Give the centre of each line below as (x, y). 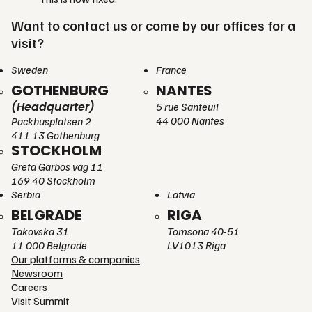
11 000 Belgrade (49, 245)
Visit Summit (40, 301)
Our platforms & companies (76, 259)
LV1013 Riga (196, 245)
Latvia (181, 194)
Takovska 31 (40, 231)
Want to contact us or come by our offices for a (154, 25)
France (171, 69)
